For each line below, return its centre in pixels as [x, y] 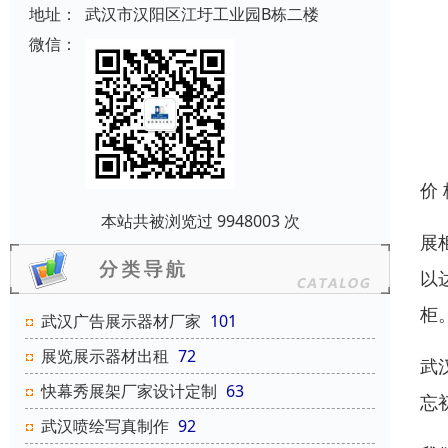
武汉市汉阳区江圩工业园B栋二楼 [202, 14]
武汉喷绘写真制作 [105, 426]
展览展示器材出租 [105, 356]
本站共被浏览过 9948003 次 [200, 221]
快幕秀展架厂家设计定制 [129, 391]
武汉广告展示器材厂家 [121, 321]
